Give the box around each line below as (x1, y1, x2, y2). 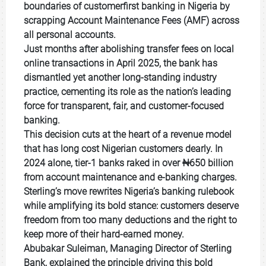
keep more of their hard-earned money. (24, 229, 184, 240)
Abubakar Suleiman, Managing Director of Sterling (24, 243, 232, 254)
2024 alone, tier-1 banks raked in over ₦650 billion (24, 157, 233, 169)
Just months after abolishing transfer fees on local (24, 43, 234, 55)
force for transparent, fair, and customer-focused (24, 100, 224, 112)
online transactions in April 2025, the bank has (24, 58, 217, 69)
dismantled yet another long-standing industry (24, 72, 217, 83)
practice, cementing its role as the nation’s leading (24, 86, 231, 97)
